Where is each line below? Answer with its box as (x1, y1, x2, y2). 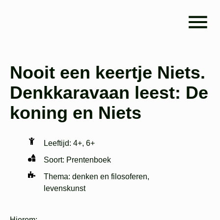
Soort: (43, 156, 66, 164)
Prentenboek (66, 156, 111, 164)
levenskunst (43, 184, 85, 192)
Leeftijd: (43, 139, 73, 147)
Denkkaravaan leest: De (10, 82, 208, 103)
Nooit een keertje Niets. (10, 62, 205, 82)
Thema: (43, 172, 72, 181)
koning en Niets (10, 103, 141, 123)
